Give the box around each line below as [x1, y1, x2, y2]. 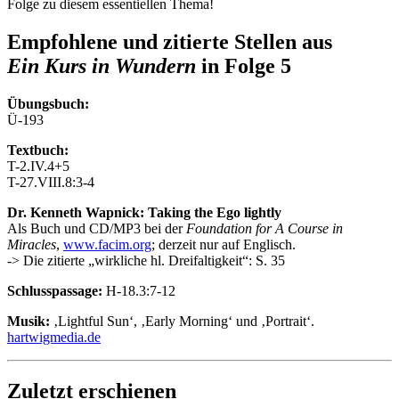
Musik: [7, 313, 53, 329]
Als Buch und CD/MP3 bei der [7, 220, 186, 236]
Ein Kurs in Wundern [7, 53, 196, 77]
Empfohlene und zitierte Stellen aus [7, 29, 332, 53]
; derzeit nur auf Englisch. [151, 236, 296, 252]
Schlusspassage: [7, 282, 102, 298]
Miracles [7, 236, 56, 252]
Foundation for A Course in [186, 220, 343, 236]
